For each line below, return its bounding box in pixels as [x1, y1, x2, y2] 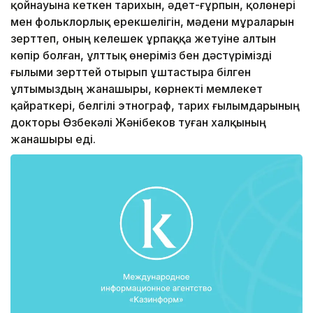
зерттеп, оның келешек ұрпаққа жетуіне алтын [10, 31, 276, 46]
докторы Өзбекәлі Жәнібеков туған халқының [10, 115, 266, 130]
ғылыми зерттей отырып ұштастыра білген [10, 65, 251, 80]
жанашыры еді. [10, 132, 96, 147]
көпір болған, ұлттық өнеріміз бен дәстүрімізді [10, 48, 272, 63]
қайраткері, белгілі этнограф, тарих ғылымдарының [10, 99, 300, 113]
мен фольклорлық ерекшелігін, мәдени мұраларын [10, 15, 294, 29]
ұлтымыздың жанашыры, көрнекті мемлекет [10, 82, 263, 96]
